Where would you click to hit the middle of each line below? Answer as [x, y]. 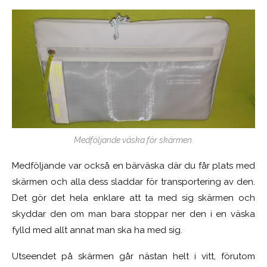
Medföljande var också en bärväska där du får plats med [133, 166]
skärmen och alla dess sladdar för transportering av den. [133, 182]
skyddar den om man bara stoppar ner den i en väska [133, 214]
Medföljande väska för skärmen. [133, 140]
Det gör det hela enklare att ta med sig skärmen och [133, 198]
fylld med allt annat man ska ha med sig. [97, 230]
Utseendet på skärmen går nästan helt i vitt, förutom [133, 256]
